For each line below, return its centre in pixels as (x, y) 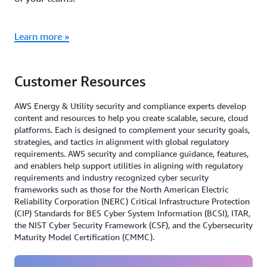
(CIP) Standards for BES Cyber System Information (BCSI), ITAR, (132, 213)
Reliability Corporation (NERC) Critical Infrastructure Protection (132, 201)
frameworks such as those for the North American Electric (121, 189)
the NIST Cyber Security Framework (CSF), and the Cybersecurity (133, 225)
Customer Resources (80, 81)
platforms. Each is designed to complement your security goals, (132, 130)
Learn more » (42, 36)
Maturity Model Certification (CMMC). (84, 237)
